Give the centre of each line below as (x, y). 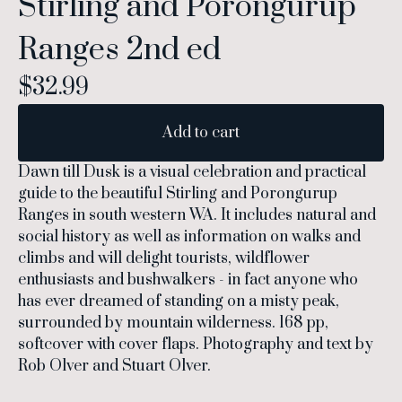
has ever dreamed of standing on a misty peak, (179, 301)
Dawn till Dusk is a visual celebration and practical (192, 172)
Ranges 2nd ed (119, 50)
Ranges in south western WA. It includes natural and (197, 215)
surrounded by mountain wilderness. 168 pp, (173, 323)
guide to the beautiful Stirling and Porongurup (178, 193)
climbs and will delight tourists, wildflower (164, 258)
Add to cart (201, 132)
